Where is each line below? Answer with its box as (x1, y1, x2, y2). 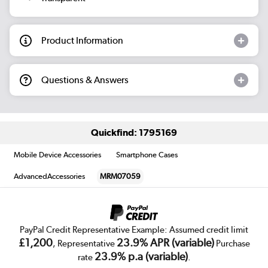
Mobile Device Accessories (14, 150, 102, 159)
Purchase (214, 238, 250, 249)
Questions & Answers (41, 74, 129, 86)
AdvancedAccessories (14, 171, 86, 181)
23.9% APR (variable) (116, 236, 214, 249)
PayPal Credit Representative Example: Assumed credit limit (20, 224, 248, 236)
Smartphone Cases (116, 150, 178, 159)
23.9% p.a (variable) (94, 250, 188, 263)
